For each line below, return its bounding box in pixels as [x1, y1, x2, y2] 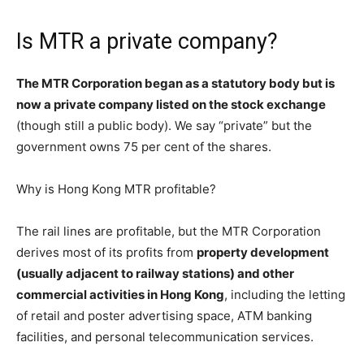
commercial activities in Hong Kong [16, 287, 224, 302]
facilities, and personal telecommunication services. [16, 329, 314, 344]
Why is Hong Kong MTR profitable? [16, 181, 216, 197]
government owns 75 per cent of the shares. [16, 139, 271, 154]
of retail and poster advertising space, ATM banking [16, 308, 312, 323]
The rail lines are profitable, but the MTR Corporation [16, 223, 321, 239]
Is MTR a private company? [16, 28, 278, 54]
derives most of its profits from [16, 245, 197, 260]
